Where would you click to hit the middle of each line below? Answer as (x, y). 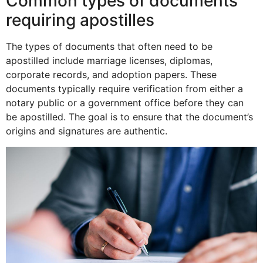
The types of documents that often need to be (109, 47)
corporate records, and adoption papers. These (111, 75)
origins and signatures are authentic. (87, 131)
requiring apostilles (80, 20)
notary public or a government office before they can (125, 103)
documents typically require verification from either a (124, 89)
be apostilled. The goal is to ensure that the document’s (129, 117)
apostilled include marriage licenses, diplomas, (109, 61)
